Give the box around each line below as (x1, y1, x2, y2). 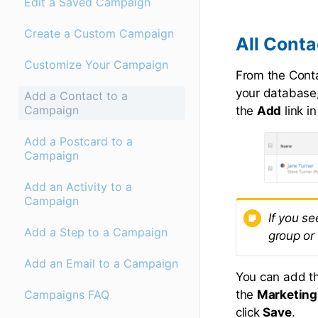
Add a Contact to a (24, 89, 128, 104)
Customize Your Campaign (24, 57, 168, 72)
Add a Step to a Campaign (24, 225, 168, 240)
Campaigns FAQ (24, 287, 109, 302)
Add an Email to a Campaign (24, 256, 178, 271)
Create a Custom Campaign (24, 26, 174, 41)
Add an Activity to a (24, 180, 132, 194)
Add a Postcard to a (24, 134, 133, 149)
